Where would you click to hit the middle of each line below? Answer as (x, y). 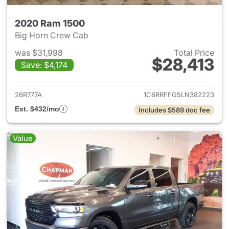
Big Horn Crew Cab (53, 35)
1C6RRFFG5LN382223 (179, 95)
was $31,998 (39, 53)
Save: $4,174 (44, 65)
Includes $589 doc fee (174, 110)
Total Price (194, 53)
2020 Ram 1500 (50, 23)
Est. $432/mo (37, 109)
